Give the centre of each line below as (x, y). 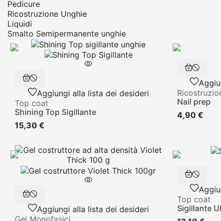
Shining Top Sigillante (55, 112)
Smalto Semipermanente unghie (67, 34)
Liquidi (20, 24)
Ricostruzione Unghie (47, 14)
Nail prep (194, 101)
